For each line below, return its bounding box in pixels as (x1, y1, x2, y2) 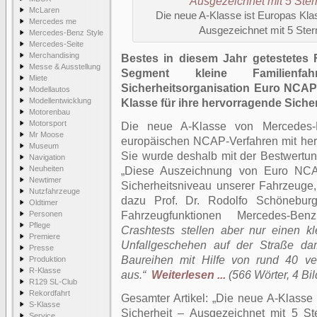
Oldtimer (29, 198, 58, 207)
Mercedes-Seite (29, 40, 83, 48)
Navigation (29, 153, 65, 161)
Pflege (29, 221, 50, 229)
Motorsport (29, 119, 67, 127)
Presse (29, 243, 54, 252)
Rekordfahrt (29, 289, 70, 297)
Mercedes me (29, 17, 76, 25)
